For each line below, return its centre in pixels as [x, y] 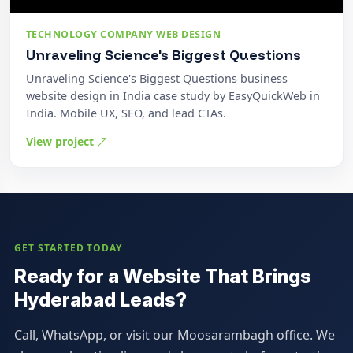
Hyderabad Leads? [100, 300]
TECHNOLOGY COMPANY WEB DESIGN [124, 35]
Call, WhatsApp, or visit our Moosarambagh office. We [174, 335]
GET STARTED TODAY [68, 248]
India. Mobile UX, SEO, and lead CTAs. [126, 113]
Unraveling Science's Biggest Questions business [157, 78]
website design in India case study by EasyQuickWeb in [173, 95]
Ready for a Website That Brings [162, 277]
